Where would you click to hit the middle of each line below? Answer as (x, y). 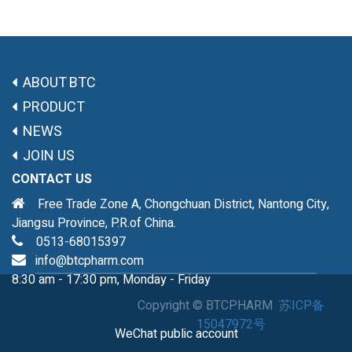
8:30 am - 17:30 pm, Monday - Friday (113, 280)
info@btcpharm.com (90, 261)
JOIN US (49, 156)
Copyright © (170, 306)
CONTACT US (52, 179)
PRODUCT (54, 107)
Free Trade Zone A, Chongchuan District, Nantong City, (177, 204)
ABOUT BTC (64, 83)
